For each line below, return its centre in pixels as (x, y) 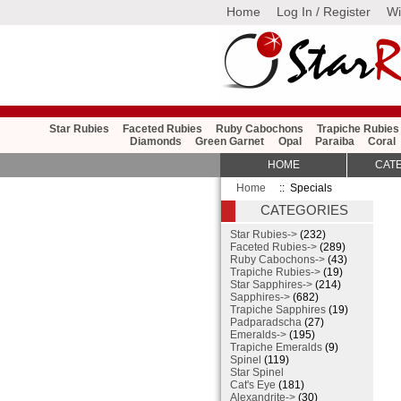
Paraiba (334, 142)
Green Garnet (230, 142)
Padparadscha (266, 323)
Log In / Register (324, 11)
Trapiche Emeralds (276, 348)
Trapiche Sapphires (278, 310)
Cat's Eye (253, 385)
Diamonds (156, 142)
